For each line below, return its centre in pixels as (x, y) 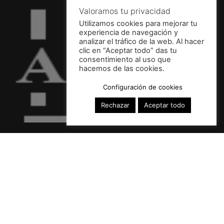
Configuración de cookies (143, 87)
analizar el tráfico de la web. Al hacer (141, 41)
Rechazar (115, 105)
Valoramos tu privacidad (125, 11)
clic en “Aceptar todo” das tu (128, 50)
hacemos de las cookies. (122, 68)
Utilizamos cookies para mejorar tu (138, 23)
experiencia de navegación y (128, 32)
